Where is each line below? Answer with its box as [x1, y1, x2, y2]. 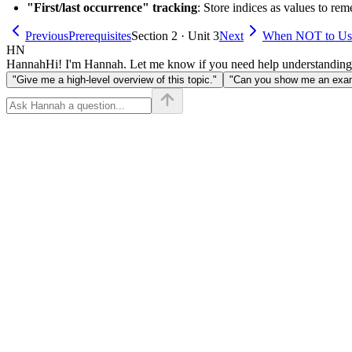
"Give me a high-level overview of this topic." [13, 73, 217, 86]
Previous [25, 28, 68, 42]
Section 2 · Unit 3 [131, 28, 219, 42]
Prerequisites [68, 28, 131, 42]
